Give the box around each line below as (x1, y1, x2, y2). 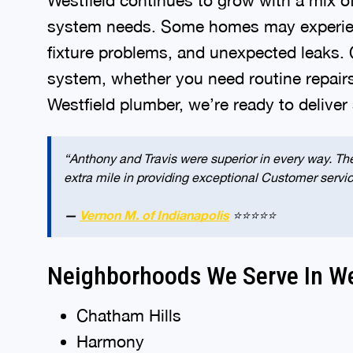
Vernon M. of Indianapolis (80, 205, 229, 220)
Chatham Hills (76, 303, 181, 322)
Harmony (76, 329, 144, 348)
